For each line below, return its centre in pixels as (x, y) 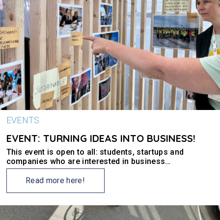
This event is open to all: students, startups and (95, 152)
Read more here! (55, 180)
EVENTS (23, 120)
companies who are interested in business (86, 161)
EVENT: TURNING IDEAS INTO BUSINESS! (101, 138)
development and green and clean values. (84, 171)
